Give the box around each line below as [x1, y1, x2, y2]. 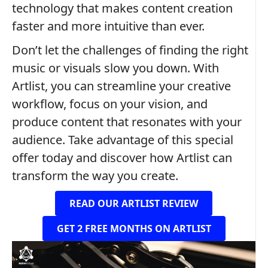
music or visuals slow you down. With [12, 59, 219, 76]
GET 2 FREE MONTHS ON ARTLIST [56, 221, 211, 235]
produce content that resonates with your [12, 113, 242, 130]
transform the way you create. [12, 167, 178, 184]
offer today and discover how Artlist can [12, 149, 232, 166]
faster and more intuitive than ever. [12, 17, 205, 34]
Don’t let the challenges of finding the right [12, 41, 248, 58]
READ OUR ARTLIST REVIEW [69, 196, 198, 210]
